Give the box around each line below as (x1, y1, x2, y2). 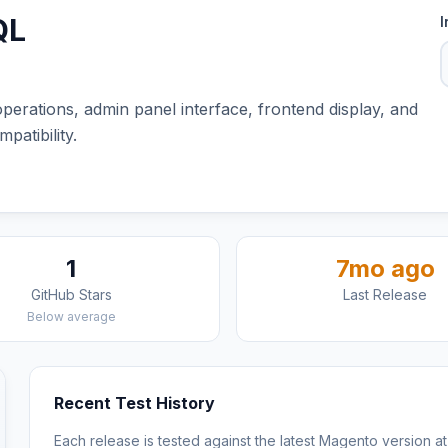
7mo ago (335, 254, 435, 283)
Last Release (343, 286, 427, 303)
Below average (26, 309, 116, 324)
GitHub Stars (30, 286, 112, 303)
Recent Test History (54, 393, 216, 413)
